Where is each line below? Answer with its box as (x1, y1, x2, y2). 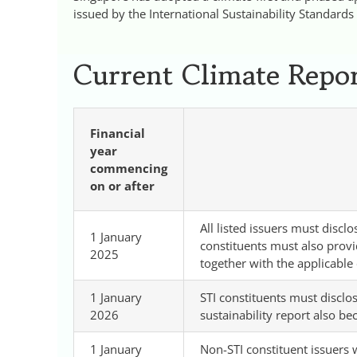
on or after (89, 177, 155, 194)
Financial (89, 124, 145, 141)
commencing (89, 159, 167, 176)
